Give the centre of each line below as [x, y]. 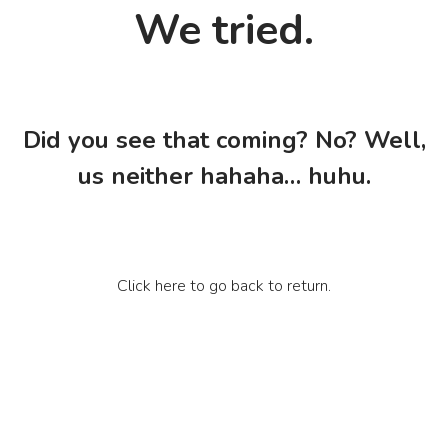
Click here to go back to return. [224, 286]
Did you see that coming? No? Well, [224, 140]
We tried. [224, 30]
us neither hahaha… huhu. [224, 176]
